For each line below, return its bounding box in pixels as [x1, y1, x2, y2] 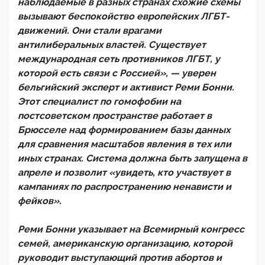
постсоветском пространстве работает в [18, 110, 212, 121]
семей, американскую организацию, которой [18, 238, 232, 249]
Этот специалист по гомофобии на [18, 96, 181, 107]
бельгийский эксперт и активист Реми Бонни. [18, 82, 234, 93]
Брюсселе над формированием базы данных [18, 124, 230, 135]
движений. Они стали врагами [18, 25, 161, 36]
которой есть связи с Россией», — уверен [18, 67, 216, 79]
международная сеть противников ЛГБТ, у [18, 53, 220, 64]
